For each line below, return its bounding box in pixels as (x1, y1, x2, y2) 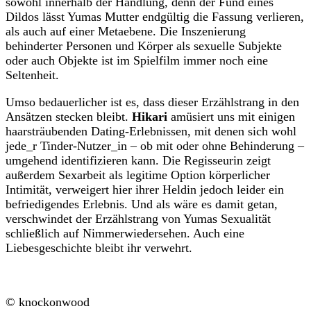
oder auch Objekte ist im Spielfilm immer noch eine (6, 53, 268, 68)
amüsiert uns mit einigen (167, 110, 295, 124)
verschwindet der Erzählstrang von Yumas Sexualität (6, 212, 271, 226)
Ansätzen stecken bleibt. (6, 110, 132, 124)
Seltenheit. (6, 68, 59, 83)
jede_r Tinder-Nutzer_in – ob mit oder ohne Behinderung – (6, 139, 304, 153)
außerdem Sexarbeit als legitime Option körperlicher (6, 168, 270, 183)
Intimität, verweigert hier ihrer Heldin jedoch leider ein (6, 183, 284, 197)
